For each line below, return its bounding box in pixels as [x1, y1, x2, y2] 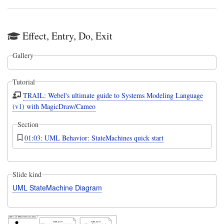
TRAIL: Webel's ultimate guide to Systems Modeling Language [23, 90, 203, 100]
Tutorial [12, 76, 35, 86]
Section [17, 119, 38, 129]
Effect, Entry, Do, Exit [22, 29, 112, 43]
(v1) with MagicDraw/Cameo [12, 101, 95, 111]
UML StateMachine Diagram [12, 182, 102, 193]
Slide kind [12, 169, 41, 179]
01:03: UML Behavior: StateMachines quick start [24, 132, 163, 142]
